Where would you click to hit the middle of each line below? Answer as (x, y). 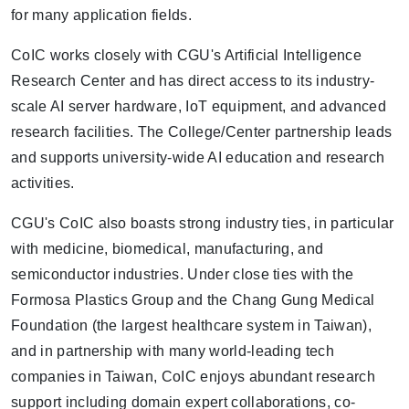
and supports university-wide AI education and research (198, 157)
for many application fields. (101, 15)
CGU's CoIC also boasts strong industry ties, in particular (203, 223)
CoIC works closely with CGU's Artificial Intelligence (186, 55)
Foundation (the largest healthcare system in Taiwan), (191, 325)
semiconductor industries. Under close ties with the (183, 274)
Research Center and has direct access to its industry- (193, 81)
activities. (43, 183)
